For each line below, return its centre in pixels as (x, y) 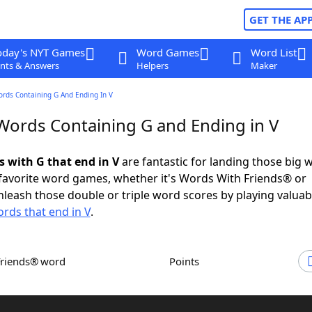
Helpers (152, 65)
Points (187, 261)
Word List (273, 52)
